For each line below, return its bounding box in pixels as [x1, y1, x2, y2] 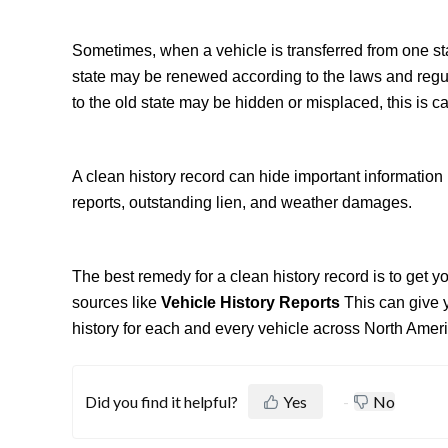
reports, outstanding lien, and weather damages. [72, 194, 412, 211]
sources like [72, 294, 161, 311]
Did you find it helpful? [85, 392, 238, 411]
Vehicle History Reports [161, 294, 340, 311]
